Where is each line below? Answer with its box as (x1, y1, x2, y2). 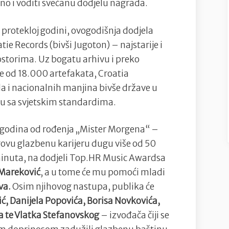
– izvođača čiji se (101, 210, 169, 221)
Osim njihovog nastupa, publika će (11, 181, 154, 193)
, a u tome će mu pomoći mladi (40, 167, 165, 178)
